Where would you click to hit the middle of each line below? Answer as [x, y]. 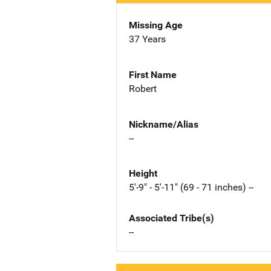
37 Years [147, 39]
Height [143, 174]
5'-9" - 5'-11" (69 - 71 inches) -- [191, 188]
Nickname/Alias [164, 124]
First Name [153, 74]
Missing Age [156, 25]
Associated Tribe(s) [171, 218]
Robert [143, 88]
